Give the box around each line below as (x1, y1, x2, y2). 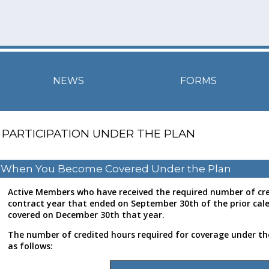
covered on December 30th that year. (8, 209, 165, 221)
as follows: (8, 240, 53, 252)
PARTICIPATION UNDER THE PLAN (2, 127, 195, 141)
